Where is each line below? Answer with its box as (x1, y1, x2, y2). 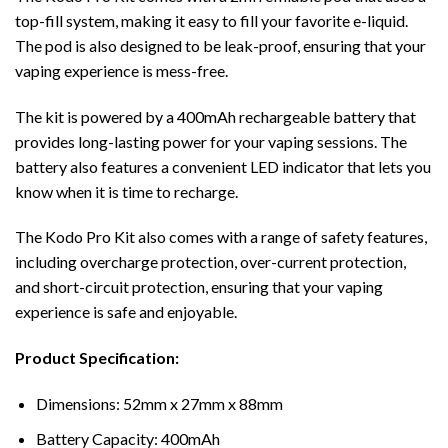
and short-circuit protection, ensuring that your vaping (15, 277, 383, 297)
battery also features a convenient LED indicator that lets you (15, 156, 431, 176)
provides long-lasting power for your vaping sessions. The (15, 131, 407, 151)
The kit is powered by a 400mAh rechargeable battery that (15, 106, 416, 126)
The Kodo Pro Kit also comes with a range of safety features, (15, 227, 427, 247)
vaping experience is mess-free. (15, 60, 228, 80)
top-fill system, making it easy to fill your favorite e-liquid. (15, 10, 408, 30)
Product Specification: (15, 348, 179, 368)
